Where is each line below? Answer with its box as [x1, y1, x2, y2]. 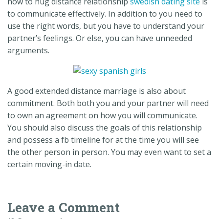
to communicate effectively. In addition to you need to [7, 8, 202, 19]
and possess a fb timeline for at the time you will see [7, 134, 199, 145]
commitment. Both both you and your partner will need [7, 97, 209, 109]
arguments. [7, 44, 49, 56]
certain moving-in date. [7, 158, 91, 170]
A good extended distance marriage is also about [7, 85, 186, 96]
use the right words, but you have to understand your [7, 20, 204, 31]
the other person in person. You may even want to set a [7, 146, 211, 157]
